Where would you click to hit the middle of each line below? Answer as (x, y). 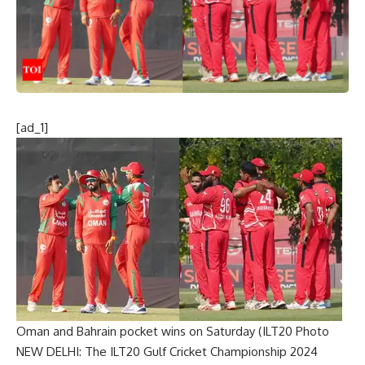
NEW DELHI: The (63, 351)
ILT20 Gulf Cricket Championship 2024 (214, 351)
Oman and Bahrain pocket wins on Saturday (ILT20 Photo (173, 331)
